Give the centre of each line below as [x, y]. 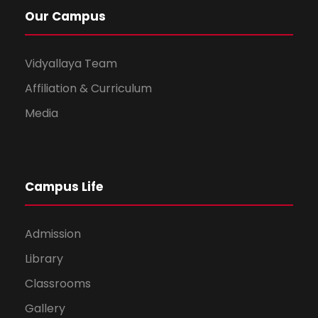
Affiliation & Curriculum [88, 89]
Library [44, 259]
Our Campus [65, 17]
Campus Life [64, 187]
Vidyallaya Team [71, 64]
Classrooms [58, 284]
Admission [53, 234]
